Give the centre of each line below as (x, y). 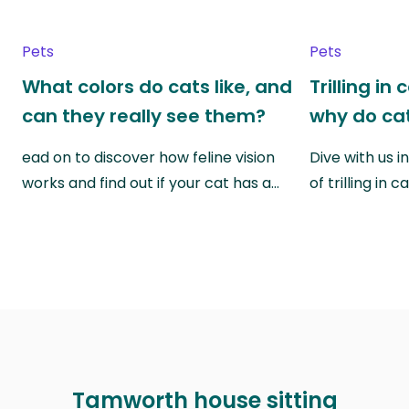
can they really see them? (144, 115)
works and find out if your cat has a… (151, 183)
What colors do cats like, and (157, 86)
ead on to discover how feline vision (148, 157)
